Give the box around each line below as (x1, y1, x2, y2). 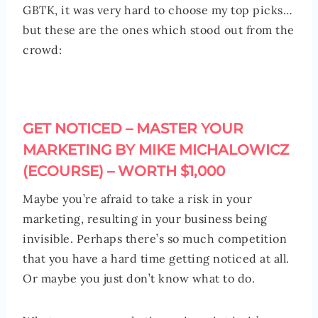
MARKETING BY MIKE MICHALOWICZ (23, 141, 289, 158)
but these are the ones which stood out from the (23, 22, 295, 37)
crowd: (23, 42, 62, 57)
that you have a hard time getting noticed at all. (23, 251, 290, 265)
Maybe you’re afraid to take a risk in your (23, 191, 252, 206)
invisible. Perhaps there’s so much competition (23, 231, 287, 246)
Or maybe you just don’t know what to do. (23, 270, 255, 285)
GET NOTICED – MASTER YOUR (23, 119, 243, 137)
